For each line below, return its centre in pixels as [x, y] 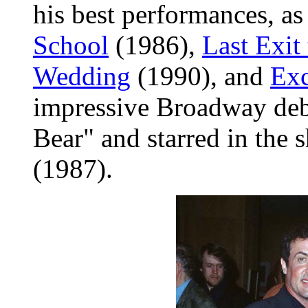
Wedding [82, 76]
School [71, 45]
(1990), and [200, 76]
